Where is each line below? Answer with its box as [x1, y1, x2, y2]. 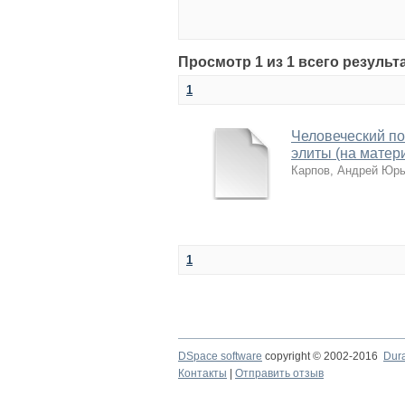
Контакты [178, 367, 227, 380]
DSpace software [178, 350, 262, 363]
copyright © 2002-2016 [262, 350, 383, 363]
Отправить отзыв [235, 367, 324, 380]
